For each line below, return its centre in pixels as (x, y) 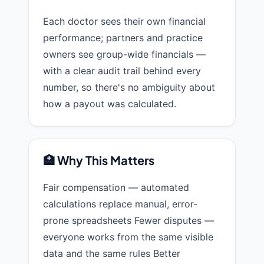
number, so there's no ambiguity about (129, 88)
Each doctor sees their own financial (124, 22)
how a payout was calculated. (110, 104)
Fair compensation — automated (116, 188)
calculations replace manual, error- (120, 204)
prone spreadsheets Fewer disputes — (128, 221)
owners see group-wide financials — (124, 55)
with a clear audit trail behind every (122, 71)
